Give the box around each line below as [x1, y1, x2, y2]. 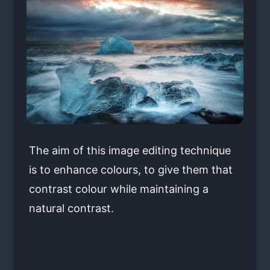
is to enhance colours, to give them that [28, 163, 233, 177]
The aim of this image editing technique [28, 144, 231, 157]
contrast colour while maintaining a [28, 183, 209, 196]
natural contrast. [28, 202, 114, 215]
